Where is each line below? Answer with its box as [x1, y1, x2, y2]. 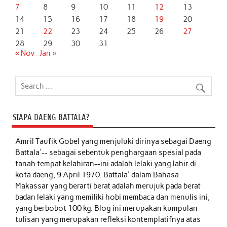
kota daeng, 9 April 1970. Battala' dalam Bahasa [15, 170, 179, 179]
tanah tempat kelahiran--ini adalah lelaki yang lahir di [15, 159, 197, 168]
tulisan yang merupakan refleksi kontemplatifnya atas [15, 214, 201, 224]
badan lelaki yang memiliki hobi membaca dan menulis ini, [15, 192, 210, 202]
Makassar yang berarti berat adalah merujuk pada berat [15, 181, 201, 191]
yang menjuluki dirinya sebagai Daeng [81, 136, 212, 146]
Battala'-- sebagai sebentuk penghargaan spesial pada [15, 147, 202, 157]
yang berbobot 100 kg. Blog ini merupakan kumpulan [15, 203, 198, 213]
